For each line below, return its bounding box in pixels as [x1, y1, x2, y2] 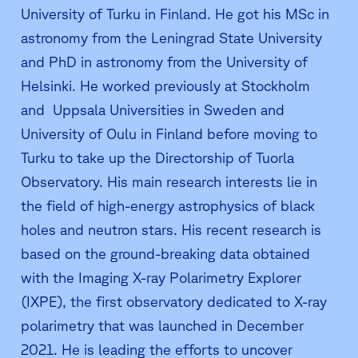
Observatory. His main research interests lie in [21, 173, 317, 190]
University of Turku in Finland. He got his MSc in [21, 6, 329, 22]
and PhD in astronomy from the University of [21, 54, 308, 70]
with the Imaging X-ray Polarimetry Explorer [21, 269, 301, 286]
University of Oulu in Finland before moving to [21, 125, 317, 142]
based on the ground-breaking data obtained [21, 245, 310, 262]
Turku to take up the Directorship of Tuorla [21, 149, 294, 166]
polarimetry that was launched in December [21, 317, 304, 334]
